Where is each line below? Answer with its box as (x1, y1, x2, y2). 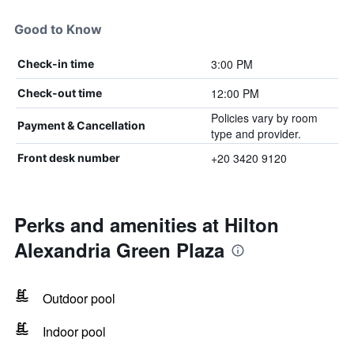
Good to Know (14, 21, 102, 37)
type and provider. (210, 126, 301, 141)
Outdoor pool (43, 289, 115, 307)
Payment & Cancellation (17, 119, 145, 132)
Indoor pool (43, 322, 106, 341)
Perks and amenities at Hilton (14, 211, 279, 238)
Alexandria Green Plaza (14, 236, 224, 263)
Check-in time (17, 57, 94, 70)
